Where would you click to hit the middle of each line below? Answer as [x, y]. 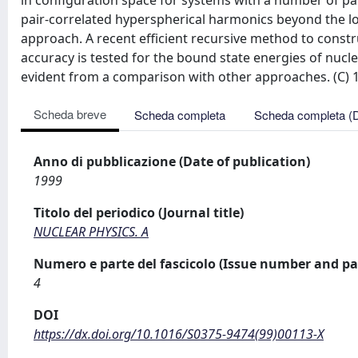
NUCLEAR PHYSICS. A [91, 232]
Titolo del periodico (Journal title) [139, 213]
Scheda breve [70, 114]
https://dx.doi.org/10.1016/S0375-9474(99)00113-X [179, 334]
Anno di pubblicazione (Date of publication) [172, 161]
